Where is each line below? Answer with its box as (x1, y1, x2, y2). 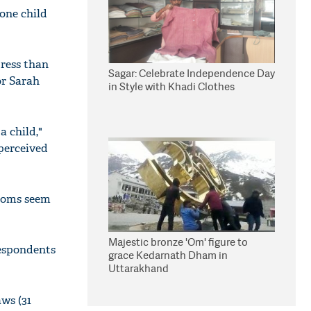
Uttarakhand (108, 261, 169, 276)
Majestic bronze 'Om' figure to (108, 235, 248, 249)
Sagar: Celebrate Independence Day (108, 66, 275, 81)
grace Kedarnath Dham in (108, 248, 228, 262)
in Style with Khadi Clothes (108, 79, 235, 94)
